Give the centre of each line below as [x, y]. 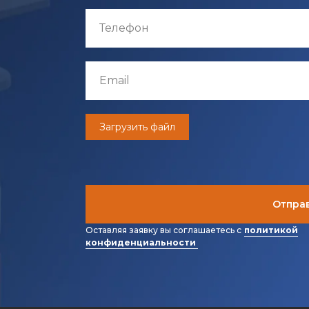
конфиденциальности [141, 242]
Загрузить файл [137, 127]
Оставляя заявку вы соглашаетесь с [165, 230]
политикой [271, 230]
